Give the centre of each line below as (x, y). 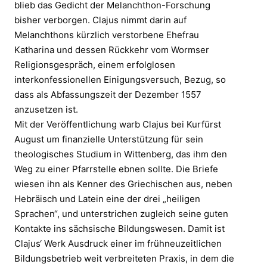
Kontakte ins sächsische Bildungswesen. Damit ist (119, 228)
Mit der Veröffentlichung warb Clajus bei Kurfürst (118, 124)
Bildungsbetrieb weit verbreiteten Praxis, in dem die (124, 258)
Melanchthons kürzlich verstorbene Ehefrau (107, 35)
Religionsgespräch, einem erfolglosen (95, 64)
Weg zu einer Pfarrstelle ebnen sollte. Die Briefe (116, 169)
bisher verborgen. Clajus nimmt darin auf (100, 20)
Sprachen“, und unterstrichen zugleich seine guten (121, 213)
